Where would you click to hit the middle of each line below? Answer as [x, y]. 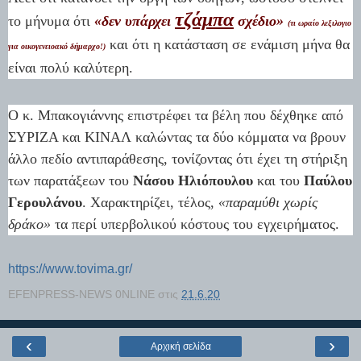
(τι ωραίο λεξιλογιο [320, 23]
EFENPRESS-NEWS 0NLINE [81, 294]
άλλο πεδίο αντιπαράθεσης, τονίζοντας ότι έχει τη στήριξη [178, 158]
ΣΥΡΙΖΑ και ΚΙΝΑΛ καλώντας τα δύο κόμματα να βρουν [177, 137]
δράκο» [29, 224]
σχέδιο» [261, 21]
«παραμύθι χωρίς [268, 202]
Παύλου [328, 180]
